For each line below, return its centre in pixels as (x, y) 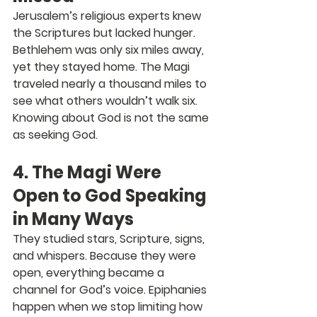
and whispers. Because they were (106, 255)
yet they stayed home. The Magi (103, 67)
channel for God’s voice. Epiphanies (111, 289)
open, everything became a (90, 272)
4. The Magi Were (89, 172)
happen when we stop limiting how (109, 306)
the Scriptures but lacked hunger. (105, 33)
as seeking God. (55, 134)
